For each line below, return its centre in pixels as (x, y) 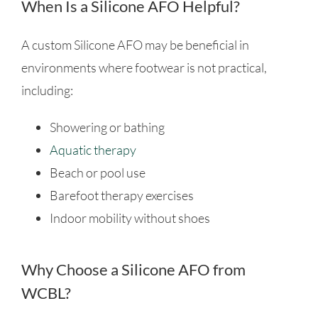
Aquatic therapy (93, 150)
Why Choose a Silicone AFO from (133, 270)
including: (47, 91)
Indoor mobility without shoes (130, 218)
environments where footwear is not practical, (144, 68)
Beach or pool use (97, 173)
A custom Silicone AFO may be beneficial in (135, 45)
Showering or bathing (107, 127)
